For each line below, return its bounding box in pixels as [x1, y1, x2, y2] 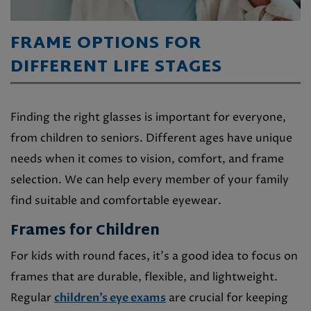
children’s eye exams [54, 289, 166, 305]
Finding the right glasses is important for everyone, [10, 109, 286, 125]
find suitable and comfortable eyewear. [10, 192, 221, 208]
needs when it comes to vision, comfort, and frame [10, 151, 284, 167]
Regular [10, 289, 54, 305]
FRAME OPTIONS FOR [10, 28, 202, 59]
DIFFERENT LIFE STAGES [10, 51, 222, 83]
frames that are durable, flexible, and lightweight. [10, 269, 278, 285]
